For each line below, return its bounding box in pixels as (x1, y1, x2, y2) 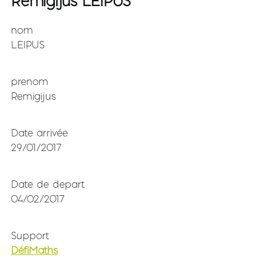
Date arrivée (11, 126, 68, 139)
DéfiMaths (11, 243, 57, 256)
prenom (11, 75, 48, 87)
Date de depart (11, 177, 84, 190)
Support (11, 229, 49, 242)
